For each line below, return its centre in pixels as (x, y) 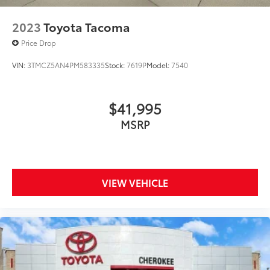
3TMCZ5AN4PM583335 (66, 64)
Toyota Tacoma (87, 26)
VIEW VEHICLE (135, 182)
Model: (159, 64)
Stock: (116, 64)
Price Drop (39, 42)
